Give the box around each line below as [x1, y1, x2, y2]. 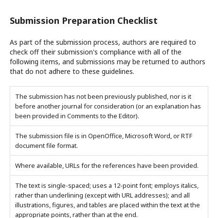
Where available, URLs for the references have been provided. [15, 161, 199, 170]
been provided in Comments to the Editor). [15, 111, 139, 120]
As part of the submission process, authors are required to [10, 37, 196, 47]
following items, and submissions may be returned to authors [10, 57, 205, 66]
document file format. [15, 141, 78, 150]
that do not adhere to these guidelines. [10, 67, 134, 76]
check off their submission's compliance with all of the [10, 47, 182, 56]
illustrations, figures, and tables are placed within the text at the [15, 200, 200, 209]
